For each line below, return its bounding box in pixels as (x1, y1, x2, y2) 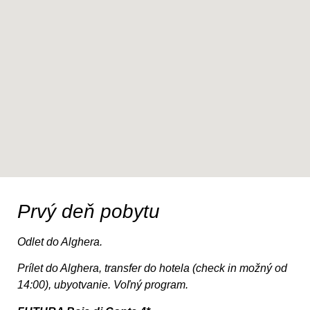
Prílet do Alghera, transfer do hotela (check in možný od (17, 262, 287, 275)
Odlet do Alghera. (17, 236, 102, 248)
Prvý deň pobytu (17, 201, 160, 222)
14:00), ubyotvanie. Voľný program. (17, 279, 188, 291)
